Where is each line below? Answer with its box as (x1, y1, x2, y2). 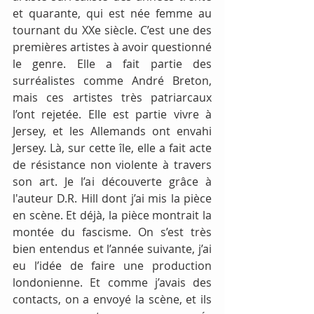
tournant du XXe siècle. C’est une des (13, 22, 212, 38)
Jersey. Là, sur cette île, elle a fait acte (13, 139, 212, 156)
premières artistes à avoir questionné (13, 39, 212, 55)
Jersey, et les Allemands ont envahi (13, 123, 212, 139)
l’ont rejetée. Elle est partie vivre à (13, 106, 212, 122)
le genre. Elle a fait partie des (13, 55, 212, 71)
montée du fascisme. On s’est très (13, 224, 212, 240)
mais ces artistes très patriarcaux (13, 89, 212, 105)
